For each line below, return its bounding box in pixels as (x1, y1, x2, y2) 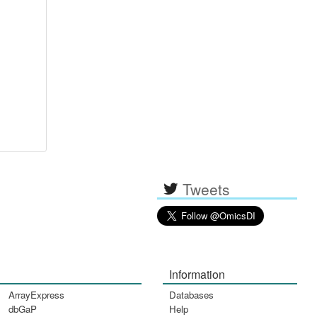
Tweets (183, 178, 231, 200)
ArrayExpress (8, 288, 64, 301)
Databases (169, 288, 214, 301)
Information (169, 266, 226, 282)
